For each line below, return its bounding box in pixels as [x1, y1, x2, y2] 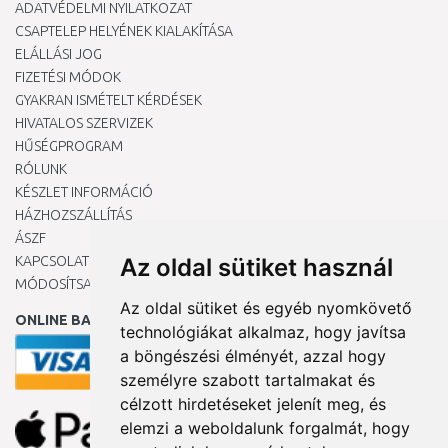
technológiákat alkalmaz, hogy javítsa [119, 322, 406, 342]
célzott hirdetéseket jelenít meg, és [119, 394, 386, 414]
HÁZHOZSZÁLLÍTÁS [15, 207, 132, 224]
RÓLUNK [15, 161, 67, 178]
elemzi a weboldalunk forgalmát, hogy [119, 418, 410, 438]
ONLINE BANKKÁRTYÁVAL [15, 312, 193, 329]
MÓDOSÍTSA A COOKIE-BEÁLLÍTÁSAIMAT [15, 276, 265, 293]
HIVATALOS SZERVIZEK [15, 115, 153, 132]
